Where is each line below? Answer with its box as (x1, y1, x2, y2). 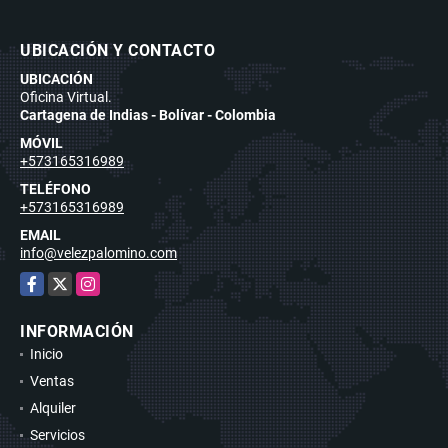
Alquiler (30, 399, 76, 416)
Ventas (30, 372, 74, 389)
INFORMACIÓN (20, 321, 134, 341)
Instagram (76, 273, 141, 290)
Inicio (30, 345, 63, 362)
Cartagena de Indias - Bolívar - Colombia (20, 106, 276, 123)
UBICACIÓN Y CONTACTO (20, 40, 215, 60)
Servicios (30, 426, 85, 443)
